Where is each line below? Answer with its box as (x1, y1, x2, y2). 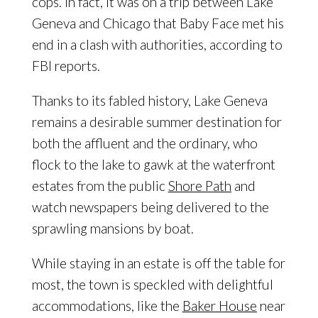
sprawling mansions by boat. (31, 219, 194, 236)
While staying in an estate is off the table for (31, 254, 285, 271)
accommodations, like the (31, 297, 182, 314)
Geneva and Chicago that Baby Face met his (31, 14, 284, 31)
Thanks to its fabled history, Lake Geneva (31, 92, 268, 109)
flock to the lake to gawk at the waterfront (31, 155, 275, 172)
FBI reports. (31, 57, 100, 74)
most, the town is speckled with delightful (31, 275, 273, 292)
